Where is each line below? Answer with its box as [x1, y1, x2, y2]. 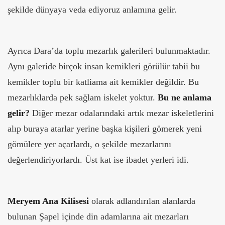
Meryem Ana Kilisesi [8, 196, 89, 206]
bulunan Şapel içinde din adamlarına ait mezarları [8, 211, 189, 222]
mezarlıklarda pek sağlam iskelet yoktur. [8, 92, 158, 103]
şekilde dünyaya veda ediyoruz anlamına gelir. [8, 5, 177, 15]
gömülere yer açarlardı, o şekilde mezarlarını [8, 139, 171, 150]
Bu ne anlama [158, 92, 211, 103]
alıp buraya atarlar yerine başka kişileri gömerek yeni [8, 124, 202, 134]
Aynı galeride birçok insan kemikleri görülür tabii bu [8, 61, 200, 72]
